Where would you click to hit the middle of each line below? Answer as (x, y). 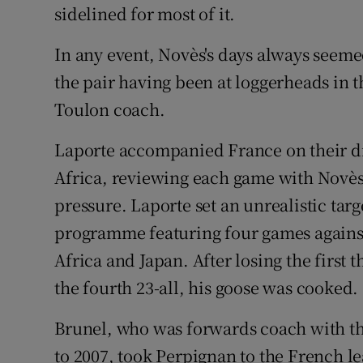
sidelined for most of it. (145, 14)
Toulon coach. (110, 109)
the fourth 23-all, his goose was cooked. (207, 288)
